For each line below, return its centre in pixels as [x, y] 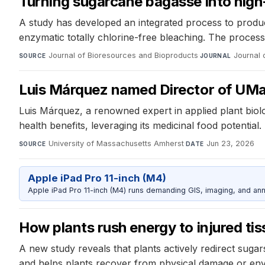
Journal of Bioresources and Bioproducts [123, 56]
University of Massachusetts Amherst [116, 144]
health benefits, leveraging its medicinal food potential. [140, 126]
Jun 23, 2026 [230, 144]
